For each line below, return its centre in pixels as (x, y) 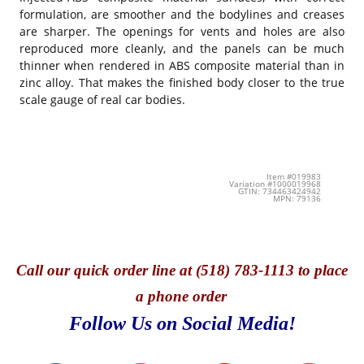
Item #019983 (293, 177)
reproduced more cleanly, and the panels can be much (182, 49)
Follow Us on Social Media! (182, 323)
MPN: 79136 (297, 199)
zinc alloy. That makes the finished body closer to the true (182, 83)
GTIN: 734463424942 (279, 192)
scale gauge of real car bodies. (104, 100)
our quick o (84, 270)
